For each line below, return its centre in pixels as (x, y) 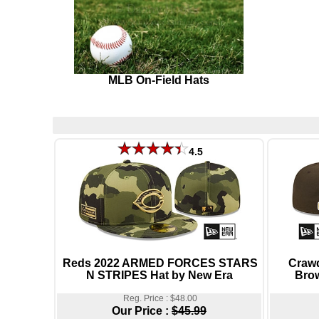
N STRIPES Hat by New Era (159, 275)
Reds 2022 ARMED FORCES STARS (160, 263)
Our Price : (142, 310)
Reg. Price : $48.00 (160, 298)
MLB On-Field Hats (159, 80)
